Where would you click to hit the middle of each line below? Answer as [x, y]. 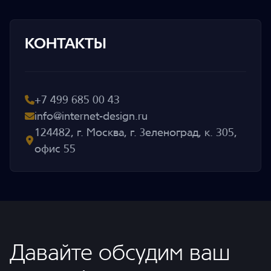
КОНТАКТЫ [66, 44]
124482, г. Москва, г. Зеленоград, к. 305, [136, 132]
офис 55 [55, 149]
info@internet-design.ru [91, 116]
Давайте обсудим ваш [120, 253]
